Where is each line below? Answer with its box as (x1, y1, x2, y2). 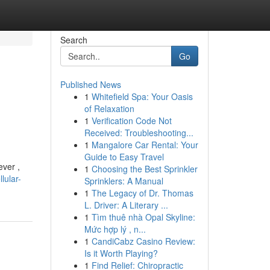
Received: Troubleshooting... (84, 127, 193, 139)
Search (60, 34, 87, 46)
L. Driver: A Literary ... (84, 199, 168, 211)
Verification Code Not (91, 115, 172, 127)
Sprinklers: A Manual (84, 175, 163, 187)
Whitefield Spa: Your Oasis (91, 90, 193, 102)
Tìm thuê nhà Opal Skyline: (91, 211, 195, 223)
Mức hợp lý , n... (84, 223, 146, 235)
